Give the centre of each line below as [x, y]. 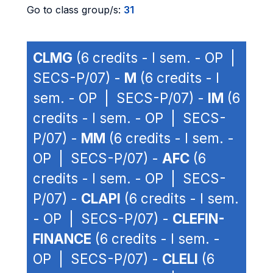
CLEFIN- [199, 218]
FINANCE [62, 239]
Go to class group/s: [75, 10]
